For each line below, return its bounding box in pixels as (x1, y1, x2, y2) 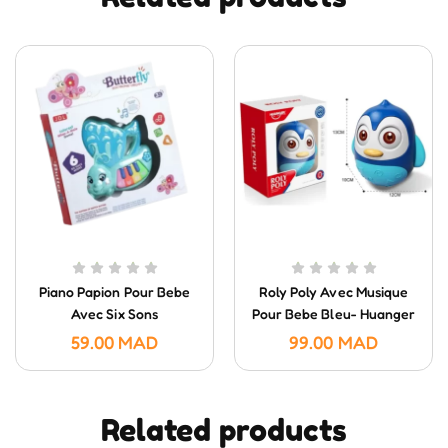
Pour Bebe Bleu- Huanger (252, 305, 415, 323)
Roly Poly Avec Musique (259, 283, 408, 301)
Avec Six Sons (71, 305, 158, 323)
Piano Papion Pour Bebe (39, 283, 190, 301)
